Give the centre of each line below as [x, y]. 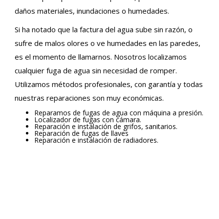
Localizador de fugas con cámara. [88, 120]
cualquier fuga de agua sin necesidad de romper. [96, 70]
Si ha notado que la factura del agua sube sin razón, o [104, 29]
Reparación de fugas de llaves [81, 133]
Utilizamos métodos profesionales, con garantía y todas [109, 84]
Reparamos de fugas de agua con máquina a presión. [119, 113]
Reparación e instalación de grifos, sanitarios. [106, 126]
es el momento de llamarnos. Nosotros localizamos [101, 57]
